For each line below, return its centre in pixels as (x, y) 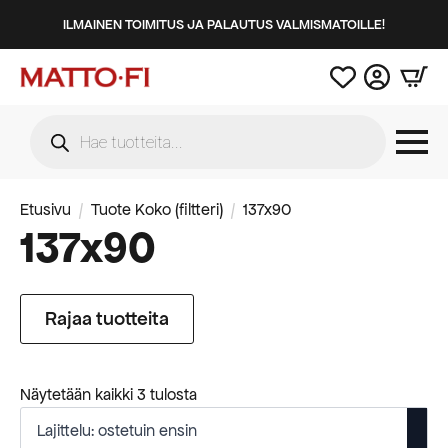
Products (61, 122)
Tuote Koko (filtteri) (157, 210)
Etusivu (45, 210)
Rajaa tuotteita (107, 318)
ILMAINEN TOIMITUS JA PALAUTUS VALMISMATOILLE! (224, 24)
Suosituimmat (244, 394)
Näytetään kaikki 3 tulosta (108, 395)
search (53, 138)
